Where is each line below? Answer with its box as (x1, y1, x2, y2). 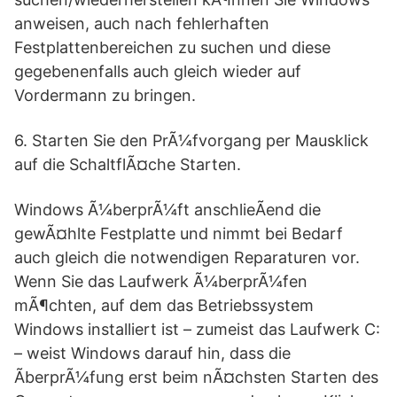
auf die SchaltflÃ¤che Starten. (14, 155, 241, 174)
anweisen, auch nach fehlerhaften (14, 14, 269, 33)
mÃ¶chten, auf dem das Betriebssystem (14, 296, 314, 315)
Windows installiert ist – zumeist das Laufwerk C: (14, 320, 380, 339)
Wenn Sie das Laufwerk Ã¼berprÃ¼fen (14, 272, 307, 291)
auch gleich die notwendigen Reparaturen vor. (14, 248, 360, 267)
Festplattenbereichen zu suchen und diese (14, 38, 331, 57)
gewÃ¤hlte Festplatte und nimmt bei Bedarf (14, 224, 343, 243)
